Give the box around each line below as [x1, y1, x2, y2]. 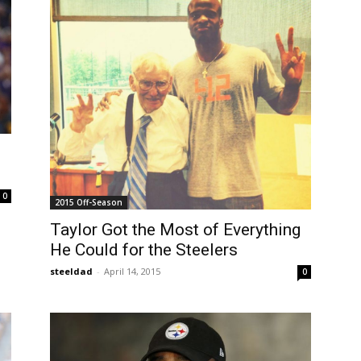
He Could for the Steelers [50, 240, 238, 260]
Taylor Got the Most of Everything [50, 220, 301, 240]
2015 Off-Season [55, 197, 122, 209]
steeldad [50, 265, 93, 278]
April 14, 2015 [104, 265, 160, 278]
